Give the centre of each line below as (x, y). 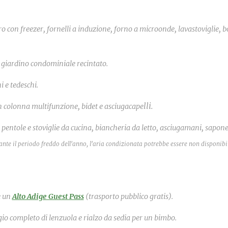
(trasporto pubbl (111, 196)
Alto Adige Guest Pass (48, 196)
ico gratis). (156, 196)
